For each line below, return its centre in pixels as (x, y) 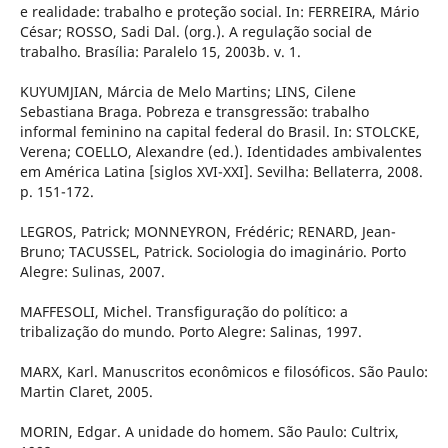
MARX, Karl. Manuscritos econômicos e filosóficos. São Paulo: (223, 372)
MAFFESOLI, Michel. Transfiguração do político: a (183, 312)
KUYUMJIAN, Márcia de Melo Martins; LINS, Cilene (187, 92)
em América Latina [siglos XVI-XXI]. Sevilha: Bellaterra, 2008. (221, 172)
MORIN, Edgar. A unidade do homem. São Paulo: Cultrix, (209, 432)
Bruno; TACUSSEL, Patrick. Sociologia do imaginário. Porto (212, 252)
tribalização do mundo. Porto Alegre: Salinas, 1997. (190, 332)
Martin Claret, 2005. (86, 392)
